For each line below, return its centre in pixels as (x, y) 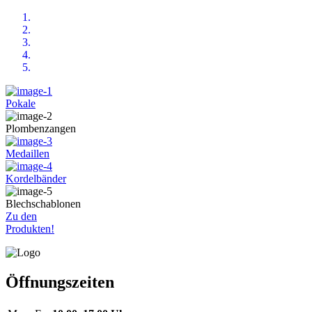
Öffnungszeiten (60, 282)
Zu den (21, 216)
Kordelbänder (36, 178)
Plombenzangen (41, 128)
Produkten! (30, 228)
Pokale (21, 103)
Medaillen (28, 153)
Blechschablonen (43, 203)
